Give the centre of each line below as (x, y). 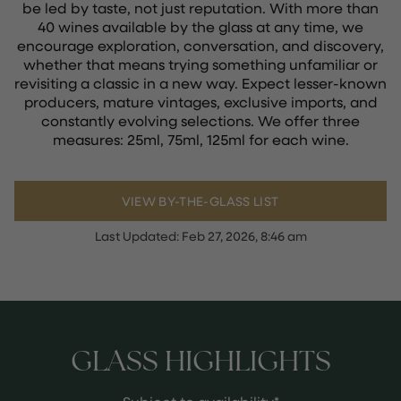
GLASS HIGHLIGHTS (200, 361)
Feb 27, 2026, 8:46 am (244, 236)
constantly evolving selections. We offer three (200, 120)
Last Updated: (138, 236)
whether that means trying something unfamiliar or (200, 64)
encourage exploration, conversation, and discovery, (200, 45)
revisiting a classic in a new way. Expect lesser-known (200, 83)
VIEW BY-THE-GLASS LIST (200, 201)
